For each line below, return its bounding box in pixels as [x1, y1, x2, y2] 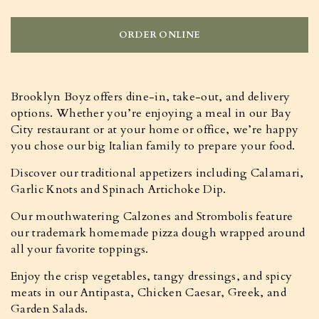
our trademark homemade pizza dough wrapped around [11, 225, 305, 241]
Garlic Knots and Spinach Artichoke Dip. [11, 182, 226, 197]
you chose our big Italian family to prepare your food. [11, 138, 296, 154]
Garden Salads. [11, 301, 88, 317]
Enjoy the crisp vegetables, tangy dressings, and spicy [11, 268, 293, 284]
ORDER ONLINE [118, 28, 201, 41]
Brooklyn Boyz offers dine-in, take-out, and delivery [11, 89, 291, 105]
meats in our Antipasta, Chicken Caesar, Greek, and [11, 285, 287, 300]
